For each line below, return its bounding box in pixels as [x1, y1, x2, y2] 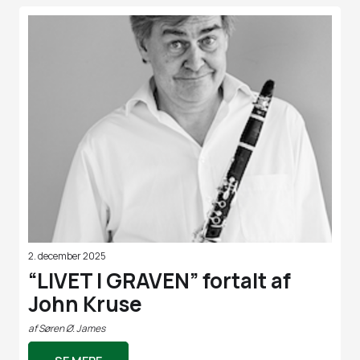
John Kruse [28, 288, 142, 318]
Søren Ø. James [39, 321, 105, 335]
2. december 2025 [28, 248, 106, 263]
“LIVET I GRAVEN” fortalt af [28, 265, 291, 295]
